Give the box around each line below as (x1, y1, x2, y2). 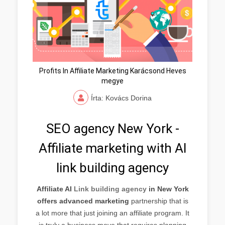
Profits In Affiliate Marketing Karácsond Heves (39, 66, 186, 75)
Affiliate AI (36, 184, 74, 193)
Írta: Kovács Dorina (91, 93, 152, 102)
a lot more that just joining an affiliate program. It (36, 208, 189, 217)
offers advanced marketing (37, 196, 129, 205)
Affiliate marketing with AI (38, 140, 187, 156)
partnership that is (129, 196, 188, 205)
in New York (146, 184, 189, 193)
